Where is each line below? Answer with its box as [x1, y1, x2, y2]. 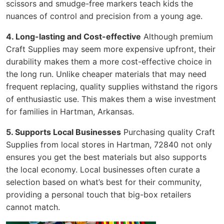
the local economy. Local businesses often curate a [6, 164, 200, 174]
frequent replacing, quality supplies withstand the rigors [6, 81, 217, 91]
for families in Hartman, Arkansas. [6, 106, 134, 116]
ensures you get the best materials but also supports [6, 151, 206, 162]
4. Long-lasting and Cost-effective [6, 31, 141, 41]
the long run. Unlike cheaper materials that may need [6, 68, 206, 79]
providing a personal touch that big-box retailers [6, 189, 191, 199]
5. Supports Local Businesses [6, 126, 121, 137]
